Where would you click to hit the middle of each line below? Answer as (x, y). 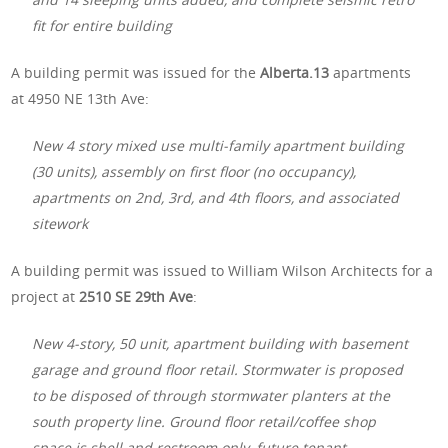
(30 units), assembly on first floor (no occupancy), (194, 171)
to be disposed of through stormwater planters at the (211, 395)
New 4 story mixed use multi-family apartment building (218, 145)
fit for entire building (102, 25)
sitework (60, 223)
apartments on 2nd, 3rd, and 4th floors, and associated (216, 197)
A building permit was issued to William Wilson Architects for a (222, 270)
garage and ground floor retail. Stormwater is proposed (218, 369)
